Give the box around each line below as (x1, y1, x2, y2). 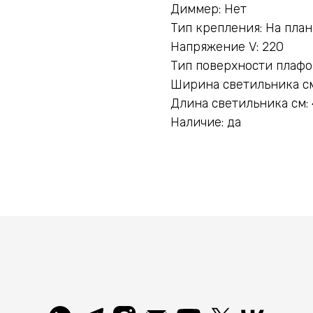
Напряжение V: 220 (170, 39, 284, 54)
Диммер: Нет (170, 1, 247, 17)
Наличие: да (170, 115, 241, 130)
